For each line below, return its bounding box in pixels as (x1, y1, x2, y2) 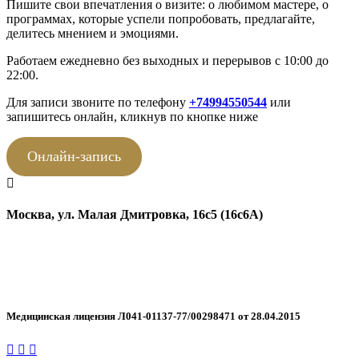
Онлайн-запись (26, 147, 121, 164)
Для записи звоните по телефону (6, 95, 189, 109)
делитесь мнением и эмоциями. (6, 26, 179, 40)
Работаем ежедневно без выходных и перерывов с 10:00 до (6, 53, 329, 67)
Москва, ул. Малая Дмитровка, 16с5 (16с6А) (6, 208, 263, 222)
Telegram (6, 280, 58, 294)
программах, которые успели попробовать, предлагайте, (6, 11, 315, 26)
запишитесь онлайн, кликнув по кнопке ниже (6, 109, 258, 123)
